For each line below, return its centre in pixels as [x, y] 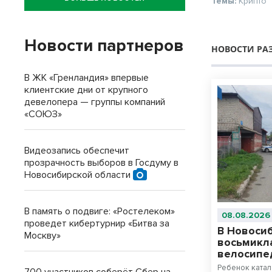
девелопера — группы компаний [95, 102]
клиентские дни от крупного [86, 90]
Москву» [42, 236]
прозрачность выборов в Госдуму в [101, 163]
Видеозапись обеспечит [77, 151]
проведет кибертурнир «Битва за [97, 223]
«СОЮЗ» [43, 114]
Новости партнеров [104, 46]
